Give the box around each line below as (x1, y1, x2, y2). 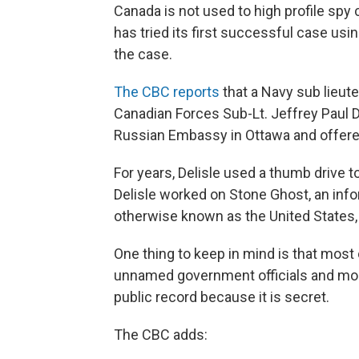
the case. (114, 46, 172, 63)
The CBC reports (114, 83, 220, 101)
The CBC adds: (114, 326, 208, 344)
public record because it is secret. (114, 288, 329, 306)
